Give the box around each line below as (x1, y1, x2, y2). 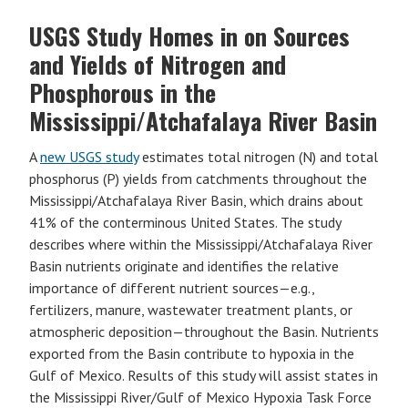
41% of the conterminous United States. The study (29, 213, 341, 231)
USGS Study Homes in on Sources (29, 18, 350, 54)
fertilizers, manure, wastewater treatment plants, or (29, 301, 352, 319)
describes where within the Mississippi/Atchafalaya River (29, 235, 372, 253)
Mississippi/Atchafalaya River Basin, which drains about (29, 191, 363, 209)
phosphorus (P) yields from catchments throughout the (29, 169, 367, 188)
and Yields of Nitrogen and (29, 46, 286, 82)
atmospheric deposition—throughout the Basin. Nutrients (29, 322, 379, 341)
